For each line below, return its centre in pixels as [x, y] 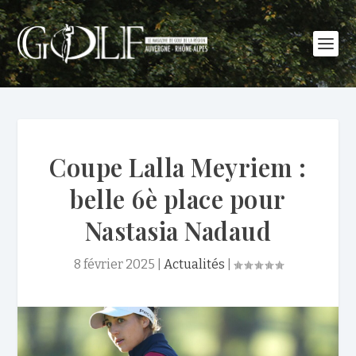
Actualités [194, 264]
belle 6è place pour [178, 199]
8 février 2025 [114, 264]
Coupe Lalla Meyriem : [178, 167]
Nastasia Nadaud [178, 230]
